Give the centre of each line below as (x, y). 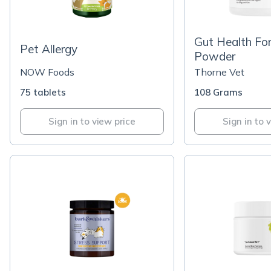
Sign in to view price (92, 121)
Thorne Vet (219, 72)
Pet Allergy (49, 49)
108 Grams (218, 92)
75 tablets (43, 92)
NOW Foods (47, 72)
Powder (215, 56)
